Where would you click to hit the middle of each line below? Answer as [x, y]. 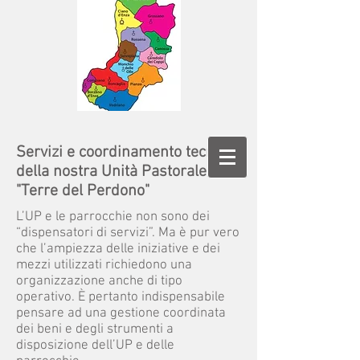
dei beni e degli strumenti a [95, 329]
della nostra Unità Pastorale [111, 172]
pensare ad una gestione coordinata [121, 313]
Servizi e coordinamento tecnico [125, 153]
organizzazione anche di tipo [99, 281]
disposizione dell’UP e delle [95, 346]
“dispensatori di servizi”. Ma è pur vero [128, 233]
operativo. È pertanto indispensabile [121, 297]
